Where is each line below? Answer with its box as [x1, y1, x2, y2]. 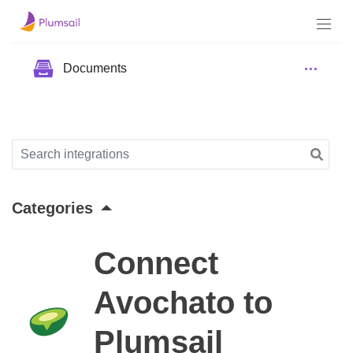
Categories [12, 199, 93, 217]
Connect [94, 245, 218, 281]
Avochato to [94, 284, 273, 320]
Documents [63, 61, 127, 76]
